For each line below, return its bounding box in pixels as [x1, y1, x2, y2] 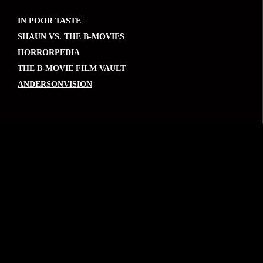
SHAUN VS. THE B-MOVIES [18, 32, 124, 41]
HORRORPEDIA [18, 48, 80, 57]
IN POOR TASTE [18, 16, 81, 25]
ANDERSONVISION [18, 79, 92, 89]
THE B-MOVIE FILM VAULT [18, 63, 126, 73]
